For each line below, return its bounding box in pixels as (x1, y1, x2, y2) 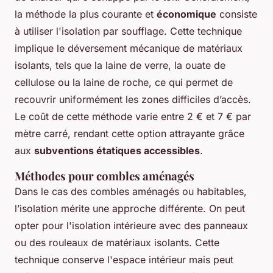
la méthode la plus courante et (15, 8, 157, 21)
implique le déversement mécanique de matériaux (15, 42, 243, 55)
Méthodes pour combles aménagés (15, 168, 194, 184)
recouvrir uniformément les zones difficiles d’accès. (15, 93, 251, 106)
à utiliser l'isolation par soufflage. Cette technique (15, 25, 242, 38)
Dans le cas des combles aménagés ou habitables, (15, 185, 247, 198)
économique (157, 8, 216, 21)
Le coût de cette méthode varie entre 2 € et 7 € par (15, 110, 251, 123)
